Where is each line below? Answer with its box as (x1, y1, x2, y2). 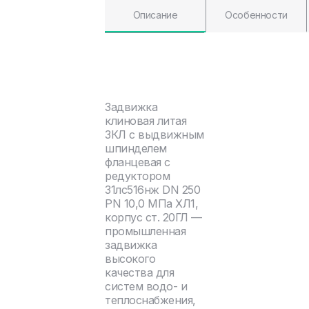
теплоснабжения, (105, 292, 196, 307)
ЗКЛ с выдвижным (105, 127, 204, 141)
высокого (105, 251, 156, 266)
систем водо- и (105, 279, 188, 293)
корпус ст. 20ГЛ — (105, 210, 202, 224)
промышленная (105, 223, 186, 238)
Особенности (225, 8, 288, 21)
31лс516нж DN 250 (105, 182, 201, 197)
